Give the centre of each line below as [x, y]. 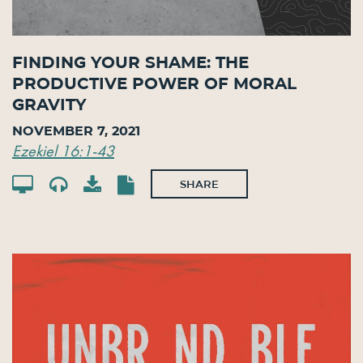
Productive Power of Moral [154, 83]
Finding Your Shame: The [130, 62]
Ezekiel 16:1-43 [63, 150]
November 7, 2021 [76, 130]
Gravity [49, 104]
